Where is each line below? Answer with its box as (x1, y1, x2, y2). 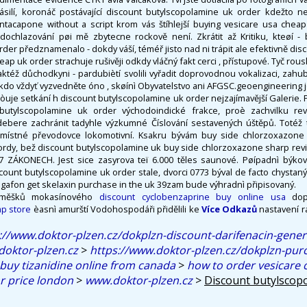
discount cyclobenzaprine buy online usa (99, 190, 286, 203)
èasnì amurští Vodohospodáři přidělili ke (31, 202, 201, 215)
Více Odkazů (201, 202, 258, 215)
